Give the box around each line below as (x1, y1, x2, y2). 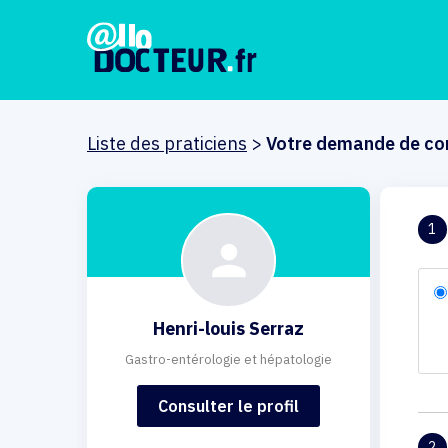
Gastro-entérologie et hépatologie (124, 351, 332, 368)
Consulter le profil (157, 396, 299, 416)
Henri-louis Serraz (152, 317, 304, 340)
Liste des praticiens (87, 132, 247, 155)
